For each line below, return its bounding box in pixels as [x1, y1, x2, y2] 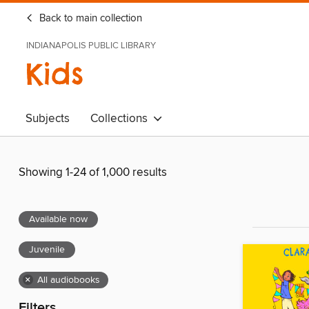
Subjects [26, 111, 70, 126]
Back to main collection [37, 12, 142, 25]
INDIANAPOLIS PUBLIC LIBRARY [26, 40, 156, 51]
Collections [90, 111, 153, 126]
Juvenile [29, 243, 65, 257]
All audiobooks [37, 274, 100, 287]
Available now [29, 213, 88, 226]
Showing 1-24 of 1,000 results [19, 165, 167, 181]
